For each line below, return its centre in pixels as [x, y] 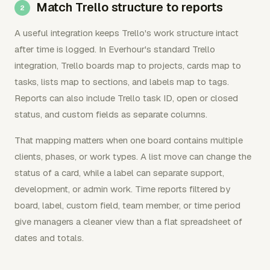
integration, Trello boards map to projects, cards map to [128, 65]
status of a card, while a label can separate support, [119, 172]
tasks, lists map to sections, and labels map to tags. [122, 81]
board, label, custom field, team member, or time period [127, 205]
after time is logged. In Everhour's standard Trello [115, 49]
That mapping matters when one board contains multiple [129, 140]
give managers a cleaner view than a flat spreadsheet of [128, 221]
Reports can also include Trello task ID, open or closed [126, 98]
